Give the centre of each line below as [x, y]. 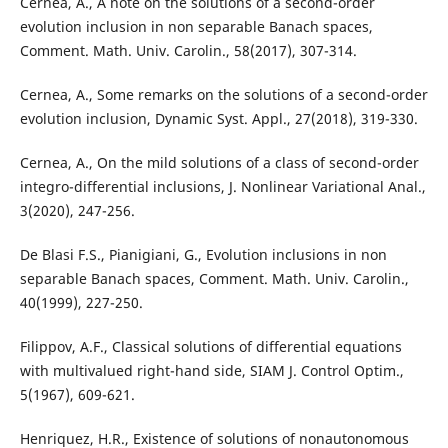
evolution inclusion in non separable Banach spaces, [196, 27]
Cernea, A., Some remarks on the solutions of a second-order [223, 95]
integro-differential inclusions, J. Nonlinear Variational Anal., [222, 187]
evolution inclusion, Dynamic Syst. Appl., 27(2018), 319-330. [218, 119]
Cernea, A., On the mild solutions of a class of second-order [219, 163]
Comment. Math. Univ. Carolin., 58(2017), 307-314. [188, 51]
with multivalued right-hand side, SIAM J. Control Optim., [211, 371]
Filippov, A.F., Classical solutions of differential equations [210, 347]
